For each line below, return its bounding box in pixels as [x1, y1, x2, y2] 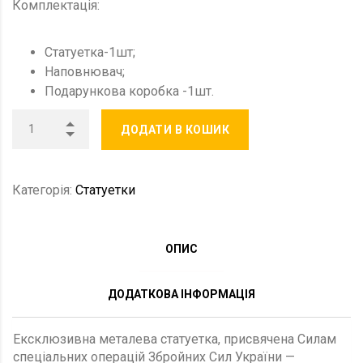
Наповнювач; [45, 63, 125, 79]
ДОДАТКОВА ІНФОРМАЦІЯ [108, 287, 255, 301]
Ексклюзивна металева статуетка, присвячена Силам [13, 331, 336, 347]
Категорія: [12, 181, 75, 198]
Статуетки [75, 181, 135, 198]
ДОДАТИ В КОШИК [121, 122, 229, 136]
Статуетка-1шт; [45, 44, 135, 60]
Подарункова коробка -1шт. [45, 83, 214, 99]
